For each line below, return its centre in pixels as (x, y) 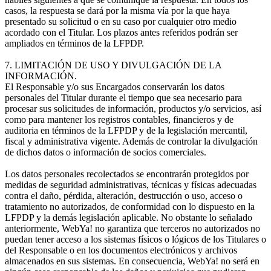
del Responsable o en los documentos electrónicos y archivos (121, 250)
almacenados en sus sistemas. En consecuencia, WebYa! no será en (132, 261)
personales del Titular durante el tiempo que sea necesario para (123, 97)
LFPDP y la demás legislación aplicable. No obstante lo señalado (129, 217)
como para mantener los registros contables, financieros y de (119, 119)
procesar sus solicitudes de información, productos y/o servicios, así (133, 108)
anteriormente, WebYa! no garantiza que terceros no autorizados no (132, 228)
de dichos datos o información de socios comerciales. (106, 152)
